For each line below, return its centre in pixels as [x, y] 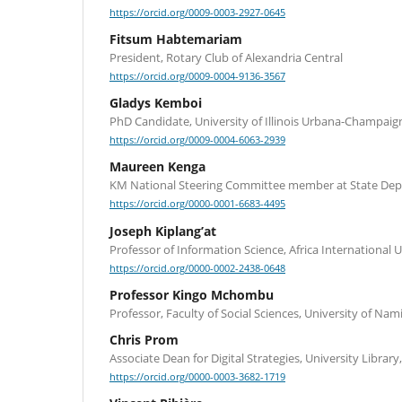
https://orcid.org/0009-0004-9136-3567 [197, 77]
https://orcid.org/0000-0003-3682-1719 [197, 376]
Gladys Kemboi [156, 103]
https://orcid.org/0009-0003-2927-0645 [197, 13]
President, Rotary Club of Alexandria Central [226, 58]
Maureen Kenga [157, 167]
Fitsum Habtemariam [176, 39]
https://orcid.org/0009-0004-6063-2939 [197, 140]
